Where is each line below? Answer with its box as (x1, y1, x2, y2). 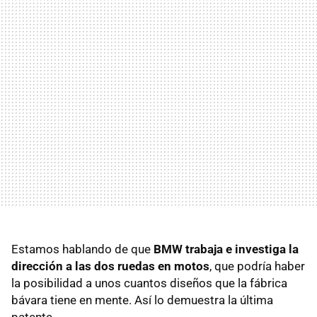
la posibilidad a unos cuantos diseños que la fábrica (11, 275, 287, 290)
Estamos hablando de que (11, 241, 154, 256)
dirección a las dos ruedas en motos (11, 258, 209, 273)
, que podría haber (209, 258, 305, 273)
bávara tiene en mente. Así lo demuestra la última (11, 292, 273, 307)
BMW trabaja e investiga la (154, 241, 299, 256)
